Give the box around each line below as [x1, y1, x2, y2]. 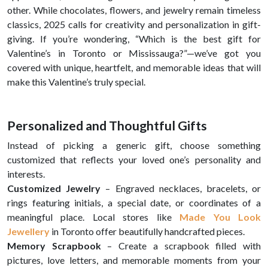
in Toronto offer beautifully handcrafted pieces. [50, 226, 245, 237]
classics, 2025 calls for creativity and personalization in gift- [7, 19, 261, 30]
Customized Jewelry [7, 182, 101, 194]
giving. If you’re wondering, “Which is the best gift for [7, 33, 261, 44]
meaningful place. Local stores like [7, 211, 180, 223]
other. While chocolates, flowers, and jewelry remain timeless [7, 4, 261, 16]
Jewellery [7, 226, 50, 237]
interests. [7, 168, 45, 179]
